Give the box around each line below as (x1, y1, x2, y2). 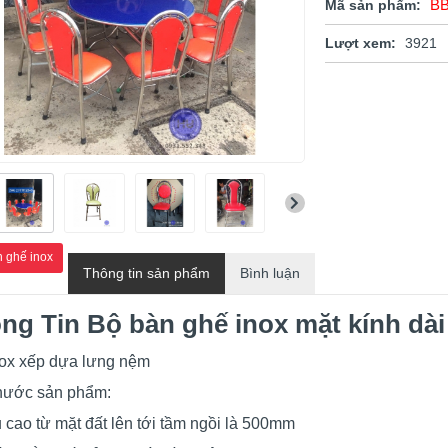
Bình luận (240, 265, 300, 282)
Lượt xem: (324, 35, 396, 51)
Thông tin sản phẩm (83, 265, 210, 282)
